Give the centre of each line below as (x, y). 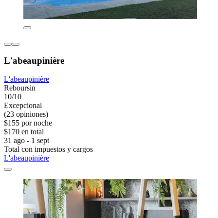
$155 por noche (28, 123)
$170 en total (24, 132)
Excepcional (23, 106)
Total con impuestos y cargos (48, 149)
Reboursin (20, 88)
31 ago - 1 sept (27, 141)
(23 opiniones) (26, 114)
